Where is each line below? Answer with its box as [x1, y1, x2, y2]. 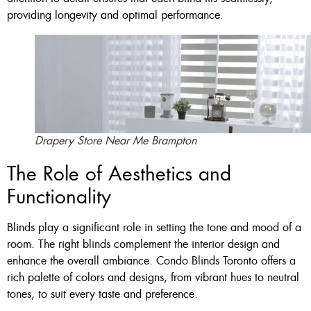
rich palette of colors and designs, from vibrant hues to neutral [7, 270, 299, 285]
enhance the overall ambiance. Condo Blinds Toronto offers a [7, 253, 296, 269]
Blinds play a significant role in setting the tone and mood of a [7, 220, 301, 235]
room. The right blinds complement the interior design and [7, 237, 280, 252]
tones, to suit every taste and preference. [7, 287, 198, 302]
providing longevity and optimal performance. [7, 7, 224, 22]
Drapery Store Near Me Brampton [35, 133, 196, 149]
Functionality [7, 184, 111, 210]
